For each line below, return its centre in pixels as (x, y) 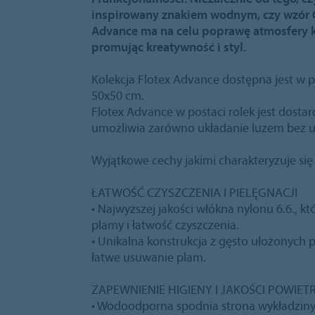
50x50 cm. (118, 96)
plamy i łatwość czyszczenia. (165, 225)
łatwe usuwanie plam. (149, 257)
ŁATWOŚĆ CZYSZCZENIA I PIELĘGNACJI (194, 193)
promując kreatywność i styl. (169, 47)
